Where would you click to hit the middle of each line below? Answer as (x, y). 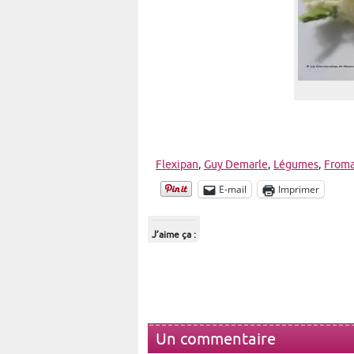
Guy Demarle (236, 165)
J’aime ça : (174, 235)
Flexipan (177, 165)
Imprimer (299, 190)
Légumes (296, 165)
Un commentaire (216, 340)
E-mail (233, 190)
